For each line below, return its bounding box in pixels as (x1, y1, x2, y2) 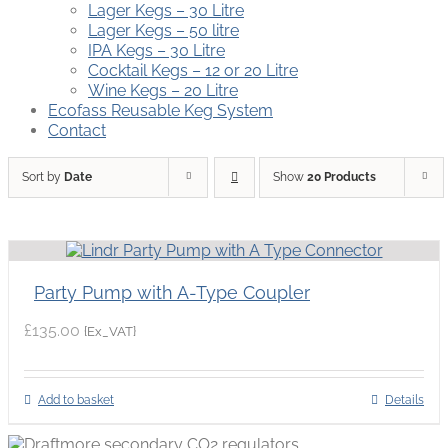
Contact (48, 121, 106, 141)
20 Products (307, 170, 376, 185)
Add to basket (38, 393, 114, 408)
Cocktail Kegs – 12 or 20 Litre (88, 61, 298, 81)
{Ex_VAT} (84, 323, 136, 340)
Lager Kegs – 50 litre (88, 21, 239, 41)
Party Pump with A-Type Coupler (34, 282, 310, 304)
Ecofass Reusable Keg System (48, 101, 273, 121)
